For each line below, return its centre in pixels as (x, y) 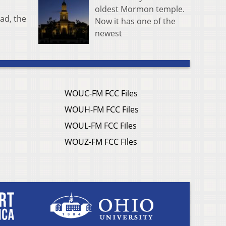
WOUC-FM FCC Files (101, 93)
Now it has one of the (135, 21)
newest (108, 33)
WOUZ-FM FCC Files (101, 142)
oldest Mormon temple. (140, 9)
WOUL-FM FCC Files (101, 125)
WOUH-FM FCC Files (102, 109)
